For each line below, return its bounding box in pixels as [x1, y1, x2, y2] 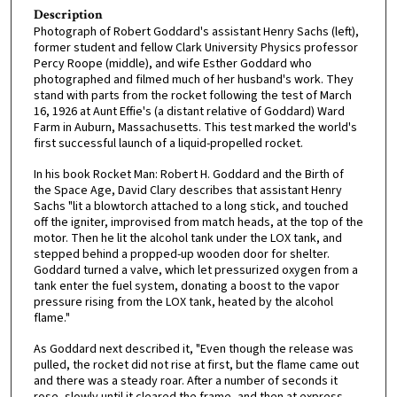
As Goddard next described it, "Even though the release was [33, 339, 354, 358]
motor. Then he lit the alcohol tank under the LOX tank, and [33, 230, 342, 248]
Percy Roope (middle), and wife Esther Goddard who [33, 55, 312, 74]
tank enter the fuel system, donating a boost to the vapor [33, 277, 339, 296]
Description [33, 6, 103, 24]
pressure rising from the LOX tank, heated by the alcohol [33, 293, 333, 312]
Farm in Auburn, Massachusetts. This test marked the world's [33, 119, 357, 137]
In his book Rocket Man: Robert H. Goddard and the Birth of [33, 166, 344, 184]
